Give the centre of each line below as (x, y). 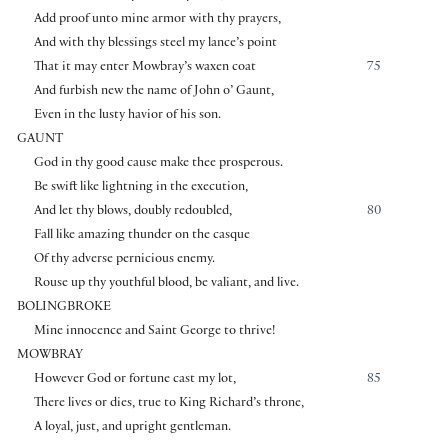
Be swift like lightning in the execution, (140, 187)
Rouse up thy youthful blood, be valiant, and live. (166, 283)
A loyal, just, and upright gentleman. (132, 427)
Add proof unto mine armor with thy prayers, (157, 19)
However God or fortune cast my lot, (134, 379)
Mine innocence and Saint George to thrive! (154, 331)
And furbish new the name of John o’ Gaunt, (153, 91)
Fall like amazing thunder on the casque (141, 235)
